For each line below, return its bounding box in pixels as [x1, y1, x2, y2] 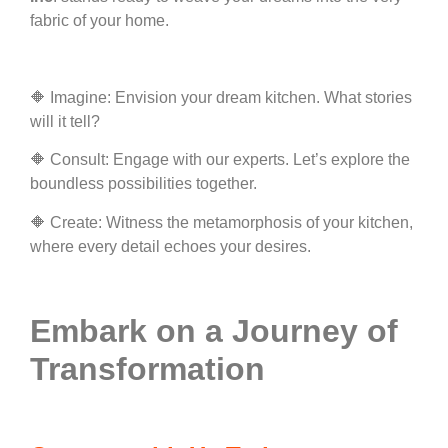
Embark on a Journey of [30, 312, 398, 349]
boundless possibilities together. [30, 175, 257, 193]
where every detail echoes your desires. [30, 237, 311, 255]
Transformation [30, 350, 265, 387]
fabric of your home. [30, 12, 169, 30]
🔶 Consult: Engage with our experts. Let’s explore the [30, 151, 410, 169]
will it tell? [30, 113, 100, 131]
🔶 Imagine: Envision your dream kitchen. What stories [30, 89, 412, 107]
